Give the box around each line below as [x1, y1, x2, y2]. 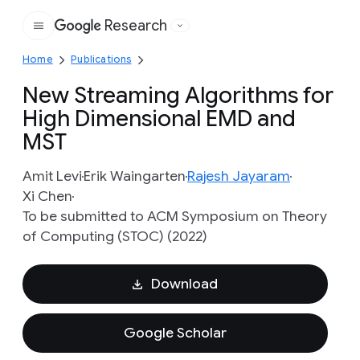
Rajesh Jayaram [187, 167, 290, 185]
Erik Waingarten [84, 167, 186, 185]
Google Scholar [124, 324, 227, 342]
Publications [71, 53, 132, 65]
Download [150, 275, 218, 292]
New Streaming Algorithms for [22, 81, 333, 109]
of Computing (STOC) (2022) [22, 227, 207, 245]
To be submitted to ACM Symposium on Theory [22, 207, 327, 225]
